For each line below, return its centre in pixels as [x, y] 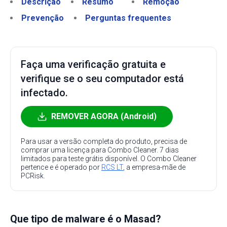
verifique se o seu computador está [102, 79]
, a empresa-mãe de [154, 167]
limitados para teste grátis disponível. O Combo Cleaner [109, 159]
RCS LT [112, 167]
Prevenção [43, 18]
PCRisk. [33, 176]
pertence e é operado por [61, 167]
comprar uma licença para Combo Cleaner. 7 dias [100, 150]
